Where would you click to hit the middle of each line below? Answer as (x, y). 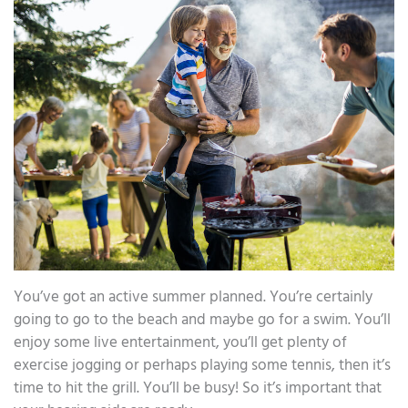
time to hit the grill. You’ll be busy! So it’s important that (198, 388)
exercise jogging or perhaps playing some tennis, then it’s (202, 365)
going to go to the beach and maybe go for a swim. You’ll (202, 320)
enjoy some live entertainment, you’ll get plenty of (180, 342)
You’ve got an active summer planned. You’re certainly (193, 297)
